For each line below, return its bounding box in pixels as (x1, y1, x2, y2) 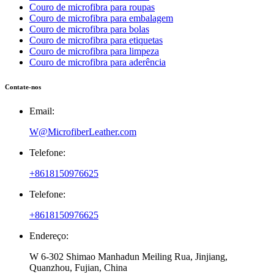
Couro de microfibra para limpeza (29, 45, 159, 56)
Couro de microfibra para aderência (29, 56, 166, 67)
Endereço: (29, 230, 68, 241)
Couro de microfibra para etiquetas (29, 34, 163, 45)
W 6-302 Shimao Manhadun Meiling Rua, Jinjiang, (29, 251, 228, 262)
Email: (29, 105, 54, 116)
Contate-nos (5, 83, 41, 91)
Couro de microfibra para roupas (29, 1, 155, 12)
